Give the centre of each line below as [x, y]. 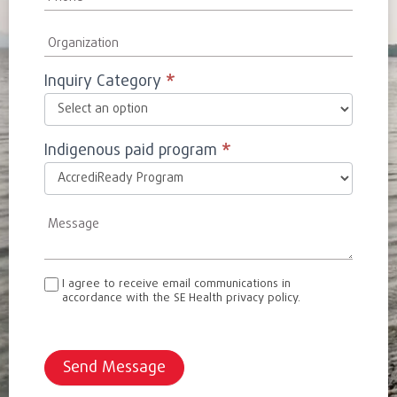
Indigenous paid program [133, 152]
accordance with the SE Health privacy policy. [181, 299]
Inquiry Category [105, 82]
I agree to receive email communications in [176, 284]
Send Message [114, 369]
